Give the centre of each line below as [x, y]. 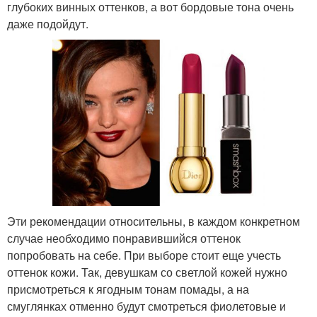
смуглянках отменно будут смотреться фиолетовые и [146, 306]
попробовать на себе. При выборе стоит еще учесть [144, 255]
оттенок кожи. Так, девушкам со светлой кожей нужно [147, 272]
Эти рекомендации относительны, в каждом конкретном [154, 221]
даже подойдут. [48, 24]
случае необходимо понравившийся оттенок [124, 238]
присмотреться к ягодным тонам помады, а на [128, 289]
